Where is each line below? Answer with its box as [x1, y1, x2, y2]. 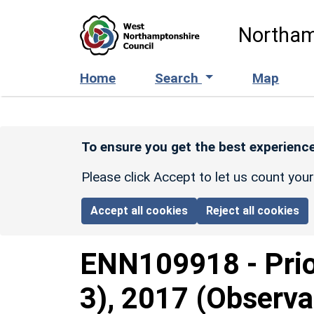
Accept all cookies [90, 203, 189, 217]
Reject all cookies [206, 203, 300, 217]
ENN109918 [80, 246, 240, 281]
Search [155, 69, 202, 86]
